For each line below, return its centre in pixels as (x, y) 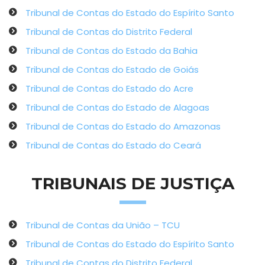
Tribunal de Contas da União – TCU (103, 225)
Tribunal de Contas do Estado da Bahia (112, 51)
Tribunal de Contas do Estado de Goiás (112, 70)
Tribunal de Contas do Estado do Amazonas (123, 126)
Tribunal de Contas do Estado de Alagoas (117, 107)
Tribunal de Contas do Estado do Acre (109, 88)
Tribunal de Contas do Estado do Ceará (113, 145)
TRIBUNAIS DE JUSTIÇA (132, 183)
